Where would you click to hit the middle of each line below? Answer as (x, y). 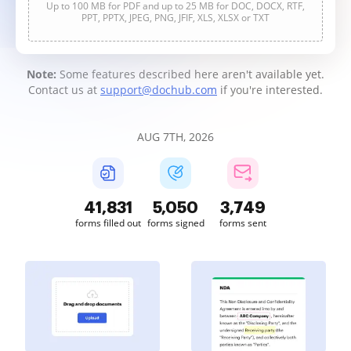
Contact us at (64, 90)
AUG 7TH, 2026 (175, 137)
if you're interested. (270, 90)
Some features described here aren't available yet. (190, 74)
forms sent (243, 223)
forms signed (175, 223)
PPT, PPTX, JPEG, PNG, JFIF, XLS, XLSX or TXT (175, 18)
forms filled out (108, 223)
